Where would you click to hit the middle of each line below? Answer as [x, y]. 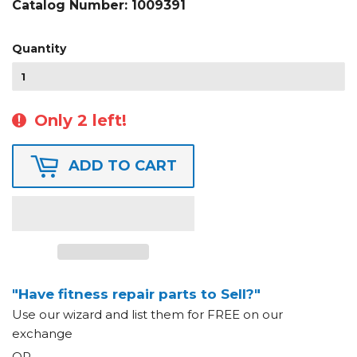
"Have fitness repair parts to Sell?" [136, 294]
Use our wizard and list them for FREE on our [147, 314]
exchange [42, 333]
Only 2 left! [80, 120]
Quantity [39, 48]
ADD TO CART [123, 165]
